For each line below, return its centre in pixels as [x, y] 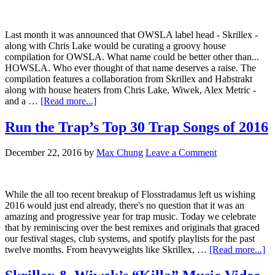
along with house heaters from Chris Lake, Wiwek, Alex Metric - [130, 90]
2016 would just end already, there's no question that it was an [125, 206]
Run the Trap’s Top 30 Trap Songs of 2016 [137, 127]
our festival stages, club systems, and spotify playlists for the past [130, 239]
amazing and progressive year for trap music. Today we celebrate [130, 217]
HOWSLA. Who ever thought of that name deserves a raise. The [130, 68]
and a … [23, 101]
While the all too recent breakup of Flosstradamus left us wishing [130, 195]
